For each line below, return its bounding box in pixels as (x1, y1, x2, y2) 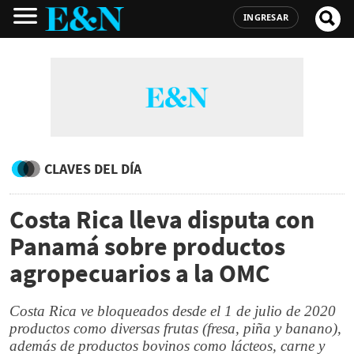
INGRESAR (243, 11, 288, 23)
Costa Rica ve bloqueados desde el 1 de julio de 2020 (9, 303, 336, 319)
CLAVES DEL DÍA (44, 160, 141, 178)
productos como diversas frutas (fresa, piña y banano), (9, 320, 341, 337)
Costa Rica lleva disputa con (9, 204, 314, 235)
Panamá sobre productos (9, 231, 285, 262)
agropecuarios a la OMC (9, 258, 270, 289)
